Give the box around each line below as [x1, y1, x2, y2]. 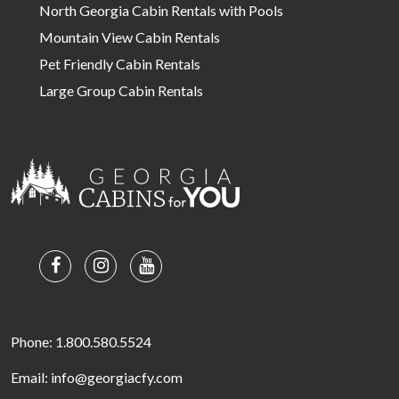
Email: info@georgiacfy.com [11, 368, 183, 386]
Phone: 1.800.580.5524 [11, 332, 151, 350]
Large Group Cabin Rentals [39, 81, 203, 99]
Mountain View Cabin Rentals [39, 28, 220, 45]
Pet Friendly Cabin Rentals [39, 54, 200, 72]
